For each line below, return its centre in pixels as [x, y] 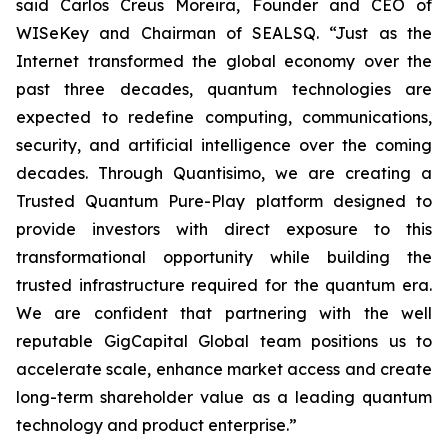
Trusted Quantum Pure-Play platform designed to [224, 201]
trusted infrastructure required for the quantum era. [224, 285]
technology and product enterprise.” [156, 425]
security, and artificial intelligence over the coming [224, 145]
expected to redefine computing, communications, [224, 117]
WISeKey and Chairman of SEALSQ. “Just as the [224, 33]
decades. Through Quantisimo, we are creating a [224, 173]
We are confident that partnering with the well [224, 313]
